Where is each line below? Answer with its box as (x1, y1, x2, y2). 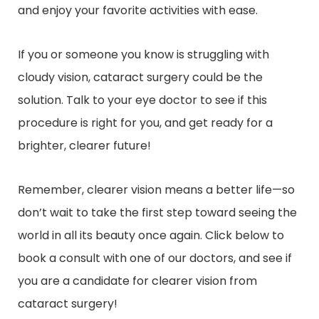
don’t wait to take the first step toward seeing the (18, 204, 297, 221)
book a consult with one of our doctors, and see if (18, 249, 292, 266)
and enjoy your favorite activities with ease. (18, 1, 258, 19)
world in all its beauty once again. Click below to (18, 226, 284, 244)
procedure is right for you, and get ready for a (18, 114, 273, 131)
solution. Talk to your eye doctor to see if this (18, 91, 267, 108)
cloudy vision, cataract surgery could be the (18, 68, 263, 85)
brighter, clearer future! (18, 137, 151, 154)
